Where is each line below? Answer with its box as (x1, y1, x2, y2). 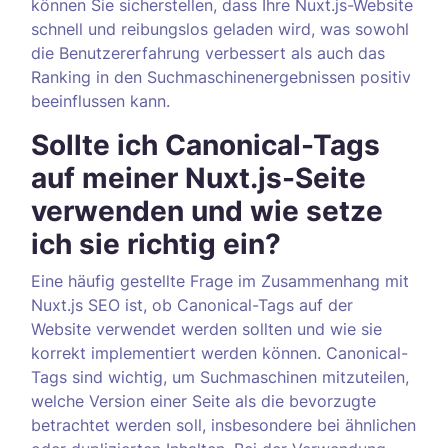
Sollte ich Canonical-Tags (31, 128, 380, 162)
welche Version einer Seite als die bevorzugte (31, 391, 376, 411)
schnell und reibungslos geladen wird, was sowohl (31, 19, 409, 39)
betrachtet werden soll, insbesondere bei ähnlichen (31, 415, 416, 435)
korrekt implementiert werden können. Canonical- (31, 343, 408, 363)
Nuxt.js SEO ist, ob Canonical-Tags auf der (31, 295, 353, 315)
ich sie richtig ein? (31, 227, 281, 261)
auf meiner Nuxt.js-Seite (31, 161, 366, 195)
